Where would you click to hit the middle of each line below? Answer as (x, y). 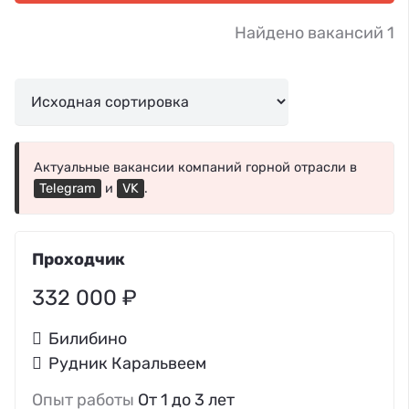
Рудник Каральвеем (128, 363)
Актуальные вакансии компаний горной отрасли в (195, 167)
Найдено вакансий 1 (315, 33)
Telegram (68, 188)
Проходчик (79, 259)
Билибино (88, 338)
